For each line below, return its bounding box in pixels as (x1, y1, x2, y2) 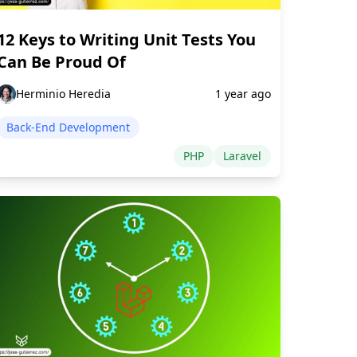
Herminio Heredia (16, 85, 111, 101)
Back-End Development (6, 119, 130, 135)
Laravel (223, 147, 261, 163)
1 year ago (215, 85, 271, 101)
